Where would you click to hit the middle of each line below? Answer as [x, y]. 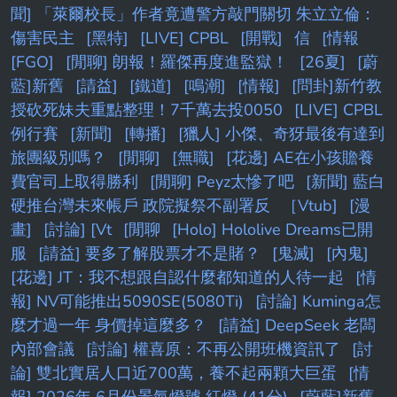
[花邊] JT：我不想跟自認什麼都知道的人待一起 [177, 278]
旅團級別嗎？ [58, 158]
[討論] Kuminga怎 [318, 302]
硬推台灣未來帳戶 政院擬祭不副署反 [140, 206]
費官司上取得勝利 [74, 182]
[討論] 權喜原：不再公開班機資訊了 [213, 350]
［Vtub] [310, 206]
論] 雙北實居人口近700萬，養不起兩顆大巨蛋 [174, 374]
